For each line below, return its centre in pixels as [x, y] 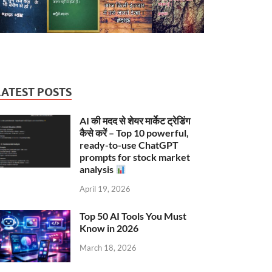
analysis [98, 169]
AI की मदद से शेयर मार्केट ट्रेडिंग [135, 121]
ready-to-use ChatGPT [129, 145]
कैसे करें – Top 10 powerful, [134, 133]
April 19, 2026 [105, 189]
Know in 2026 [109, 228]
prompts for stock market [135, 157]
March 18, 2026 [108, 248]
